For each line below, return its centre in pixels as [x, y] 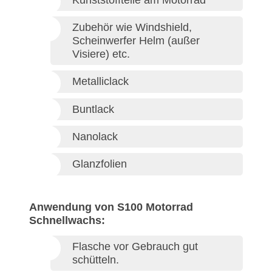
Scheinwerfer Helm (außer [136, 40]
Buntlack [93, 109]
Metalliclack [100, 82]
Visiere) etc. [101, 54]
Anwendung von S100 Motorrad [111, 207]
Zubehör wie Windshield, [132, 27]
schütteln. [96, 260]
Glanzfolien [100, 164]
